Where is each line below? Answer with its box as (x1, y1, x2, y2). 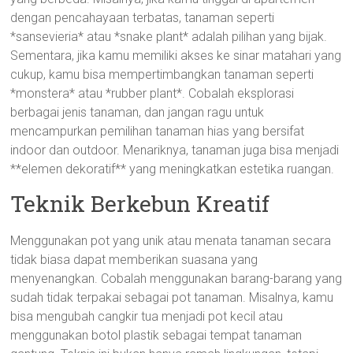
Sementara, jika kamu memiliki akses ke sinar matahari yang (10, 48, 342, 63)
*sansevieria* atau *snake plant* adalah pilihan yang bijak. (10, 29, 328, 44)
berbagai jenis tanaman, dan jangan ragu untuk (10, 105, 265, 120)
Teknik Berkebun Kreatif (10, 189, 270, 218)
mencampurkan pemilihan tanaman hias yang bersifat (10, 124, 305, 139)
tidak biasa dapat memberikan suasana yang (10, 252, 258, 267)
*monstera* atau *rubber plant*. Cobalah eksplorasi (10, 86, 295, 101)
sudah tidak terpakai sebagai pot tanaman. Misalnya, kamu (10, 290, 334, 305)
